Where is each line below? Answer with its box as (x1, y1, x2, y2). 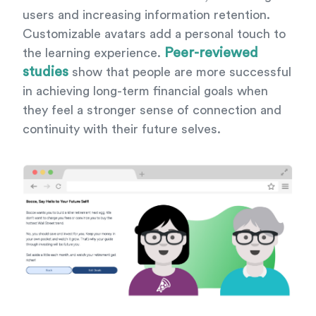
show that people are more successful (68, 65, 291, 78)
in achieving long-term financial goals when (23, 84, 268, 97)
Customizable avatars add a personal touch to (23, 27, 286, 40)
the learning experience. (23, 46, 164, 59)
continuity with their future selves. (23, 122, 221, 135)
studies (23, 64, 68, 79)
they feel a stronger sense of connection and (23, 103, 281, 116)
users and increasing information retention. (23, 8, 270, 21)
